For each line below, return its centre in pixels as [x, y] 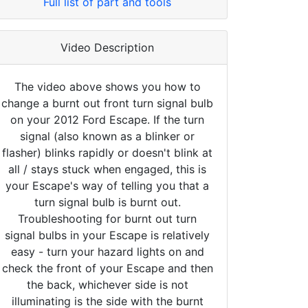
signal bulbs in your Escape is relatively [107, 235]
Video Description [107, 47]
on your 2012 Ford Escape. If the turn [107, 119]
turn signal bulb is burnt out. [107, 202]
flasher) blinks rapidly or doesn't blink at [107, 152]
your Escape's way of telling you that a [107, 185]
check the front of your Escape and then [107, 268]
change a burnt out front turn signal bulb [107, 103]
